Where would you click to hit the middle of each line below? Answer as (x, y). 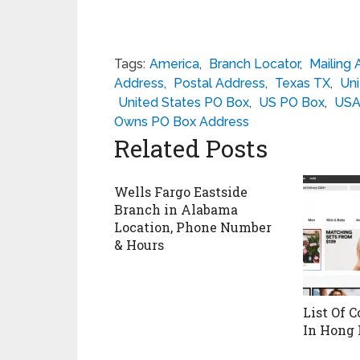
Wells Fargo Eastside (181, 192)
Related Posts (191, 149)
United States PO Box (184, 103)
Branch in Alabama (176, 210)
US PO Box (292, 103)
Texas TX (303, 84)
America (174, 64)
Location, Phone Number (193, 227)
